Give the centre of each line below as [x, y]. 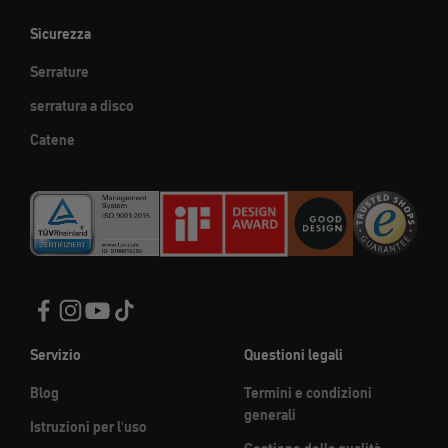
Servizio [55, 355]
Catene [52, 140]
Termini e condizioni [308, 393]
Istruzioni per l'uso [88, 427]
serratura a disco [82, 106]
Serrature [59, 72]
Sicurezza [60, 34]
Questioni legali [293, 355]
